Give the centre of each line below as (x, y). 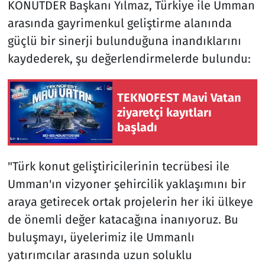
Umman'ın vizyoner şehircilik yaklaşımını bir (127, 184)
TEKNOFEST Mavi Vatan (179, 97)
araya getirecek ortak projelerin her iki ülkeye (130, 202)
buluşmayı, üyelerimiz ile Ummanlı (101, 237)
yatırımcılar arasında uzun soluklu (100, 255)
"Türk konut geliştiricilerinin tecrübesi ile (118, 167)
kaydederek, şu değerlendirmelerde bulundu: (129, 59)
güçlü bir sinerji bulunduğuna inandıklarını (124, 41)
